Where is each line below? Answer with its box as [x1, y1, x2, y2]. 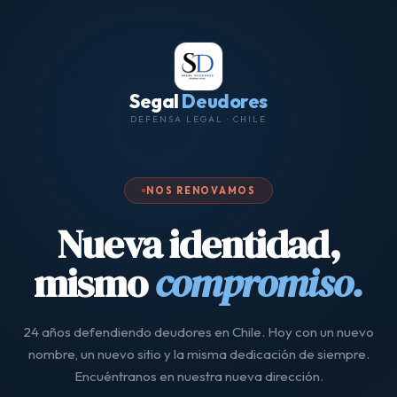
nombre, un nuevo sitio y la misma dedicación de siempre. [27, 346, 370, 362]
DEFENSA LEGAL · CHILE [130, 113, 267, 125]
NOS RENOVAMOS [146, 184, 256, 197]
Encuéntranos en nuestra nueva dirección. [74, 368, 323, 385]
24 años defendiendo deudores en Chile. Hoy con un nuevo [23, 323, 374, 340]
